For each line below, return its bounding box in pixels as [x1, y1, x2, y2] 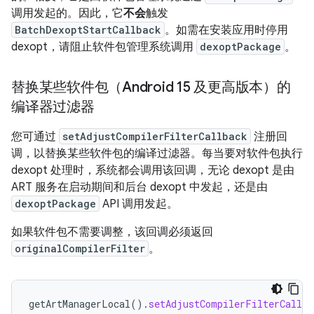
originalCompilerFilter [15, 242, 145, 255]
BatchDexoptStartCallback [15, 23, 161, 36]
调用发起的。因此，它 [11, 6, 123, 20]
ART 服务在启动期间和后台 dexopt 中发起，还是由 [11, 180, 268, 194]
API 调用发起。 [100, 197, 178, 211]
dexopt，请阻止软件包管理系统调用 [11, 40, 196, 54]
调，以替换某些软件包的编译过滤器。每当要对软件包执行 [11, 146, 303, 161]
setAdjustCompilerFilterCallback [62, 130, 247, 143]
